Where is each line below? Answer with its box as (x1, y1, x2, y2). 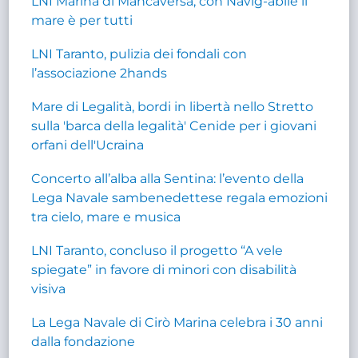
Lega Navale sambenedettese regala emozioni (31, 189, 328, 205)
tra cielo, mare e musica (31, 209, 181, 225)
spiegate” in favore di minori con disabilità (31, 261, 297, 277)
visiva (31, 280, 66, 296)
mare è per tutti (31, 12, 133, 28)
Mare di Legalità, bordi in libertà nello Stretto (31, 98, 314, 114)
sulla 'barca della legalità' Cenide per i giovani (31, 117, 317, 133)
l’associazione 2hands (31, 65, 168, 81)
